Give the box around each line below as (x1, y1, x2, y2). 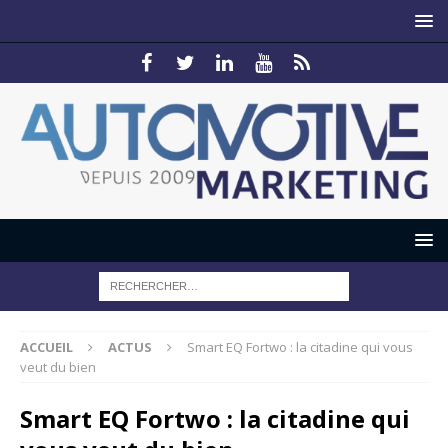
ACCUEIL (20, 338, 73, 357)
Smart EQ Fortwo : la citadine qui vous (187, 338, 413, 357)
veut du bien (20, 358, 96, 377)
